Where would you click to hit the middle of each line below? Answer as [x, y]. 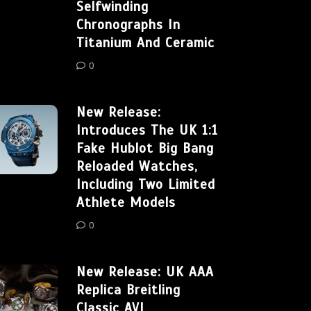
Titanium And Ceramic [145, 43]
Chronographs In [128, 25]
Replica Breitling [128, 290]
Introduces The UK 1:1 [147, 131]
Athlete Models [126, 203]
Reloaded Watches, [137, 167]
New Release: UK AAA [145, 272]
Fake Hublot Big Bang [145, 149]
